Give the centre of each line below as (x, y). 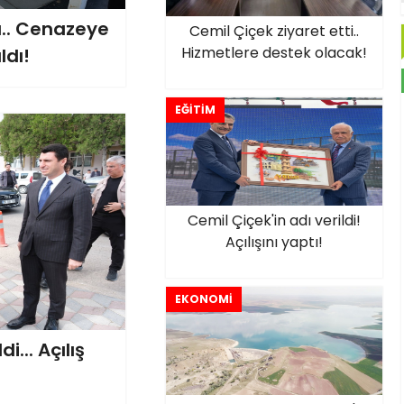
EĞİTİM (195, 110)
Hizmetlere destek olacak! (274, 53)
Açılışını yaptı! (274, 242)
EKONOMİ (203, 299)
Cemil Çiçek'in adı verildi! (274, 220)
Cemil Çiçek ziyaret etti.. (274, 31)
